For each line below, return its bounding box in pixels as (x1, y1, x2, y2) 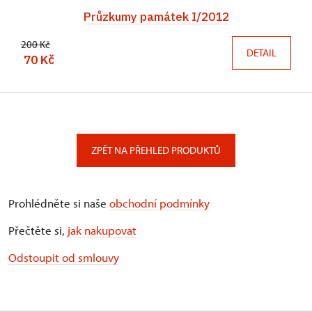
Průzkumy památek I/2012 (83, 8, 229, 25)
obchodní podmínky (109, 195, 210, 210)
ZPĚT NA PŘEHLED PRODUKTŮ (91, 143, 221, 157)
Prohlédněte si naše (8, 195, 109, 210)
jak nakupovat (68, 222, 136, 237)
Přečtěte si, (8, 222, 68, 237)
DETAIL (247, 45, 276, 59)
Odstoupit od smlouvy (8, 249, 119, 265)
